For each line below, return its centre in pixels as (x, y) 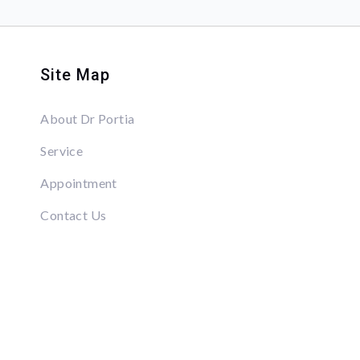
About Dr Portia (88, 119)
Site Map (75, 75)
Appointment (79, 183)
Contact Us (74, 215)
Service (62, 151)
